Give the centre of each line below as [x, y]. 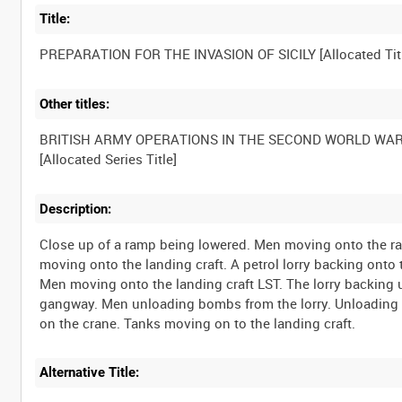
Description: [76, 209]
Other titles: [75, 105]
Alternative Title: [90, 373]
